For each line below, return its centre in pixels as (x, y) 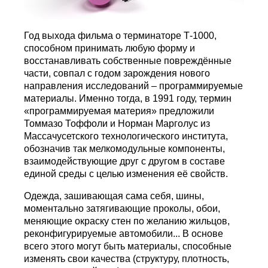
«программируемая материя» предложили (119, 111)
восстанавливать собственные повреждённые (128, 61)
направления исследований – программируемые (134, 86)
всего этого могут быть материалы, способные (128, 246)
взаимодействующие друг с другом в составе (125, 162)
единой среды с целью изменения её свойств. (126, 174)
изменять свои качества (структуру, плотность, (127, 259)
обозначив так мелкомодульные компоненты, (125, 149)
